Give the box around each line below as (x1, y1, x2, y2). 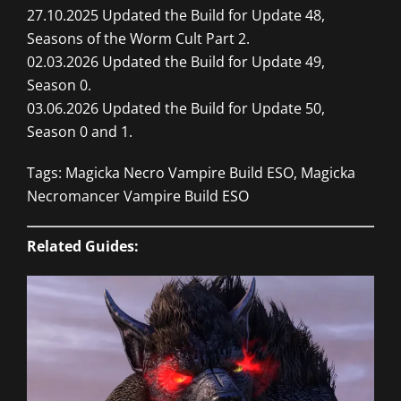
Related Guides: (27, 236, 139, 257)
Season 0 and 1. (27, 122, 132, 142)
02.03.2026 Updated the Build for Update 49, (27, 52, 325, 73)
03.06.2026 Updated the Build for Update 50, (27, 98, 325, 119)
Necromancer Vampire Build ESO (27, 186, 249, 207)
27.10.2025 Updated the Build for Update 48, (27, 5, 325, 26)
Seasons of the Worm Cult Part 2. (27, 29, 250, 49)
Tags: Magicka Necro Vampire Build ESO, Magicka (27, 163, 355, 183)
